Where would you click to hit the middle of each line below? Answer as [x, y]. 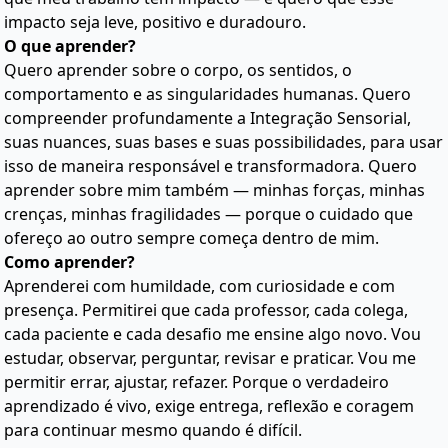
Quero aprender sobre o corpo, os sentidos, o [178, 70]
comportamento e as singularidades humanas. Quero [207, 94]
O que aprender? [70, 46]
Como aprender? [69, 262]
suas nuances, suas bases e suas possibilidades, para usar [223, 142]
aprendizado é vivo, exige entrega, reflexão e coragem [209, 406]
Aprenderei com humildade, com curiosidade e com [199, 286]
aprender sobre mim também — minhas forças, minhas [214, 190]
